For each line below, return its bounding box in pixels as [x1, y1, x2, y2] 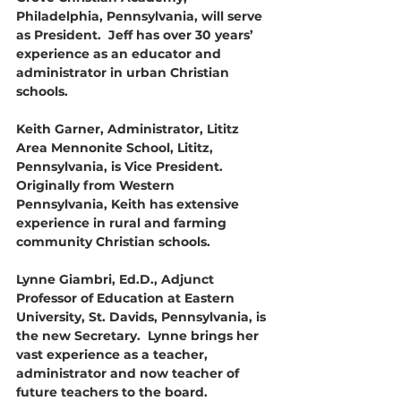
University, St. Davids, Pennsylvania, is [16, 309, 269, 325]
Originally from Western [16, 177, 178, 193]
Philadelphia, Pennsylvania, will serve [16, 8, 266, 24]
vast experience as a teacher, [16, 346, 211, 363]
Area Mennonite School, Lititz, [16, 140, 217, 156]
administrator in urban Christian [16, 64, 233, 81]
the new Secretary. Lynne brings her [16, 328, 262, 344]
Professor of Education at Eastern [16, 290, 238, 306]
